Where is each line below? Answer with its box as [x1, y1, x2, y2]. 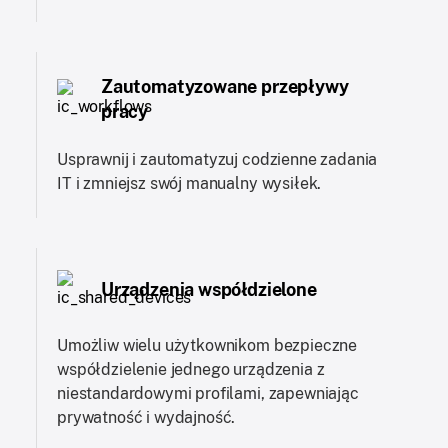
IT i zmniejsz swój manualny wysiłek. [57, 173, 322, 193]
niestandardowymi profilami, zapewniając [57, 383, 359, 403]
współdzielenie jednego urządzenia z [57, 359, 325, 379]
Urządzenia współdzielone [101, 279, 317, 301]
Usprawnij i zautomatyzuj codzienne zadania [57, 149, 378, 169]
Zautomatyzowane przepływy [101, 75, 349, 97]
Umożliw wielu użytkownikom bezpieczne [57, 335, 358, 355]
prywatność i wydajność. [57, 407, 236, 427]
